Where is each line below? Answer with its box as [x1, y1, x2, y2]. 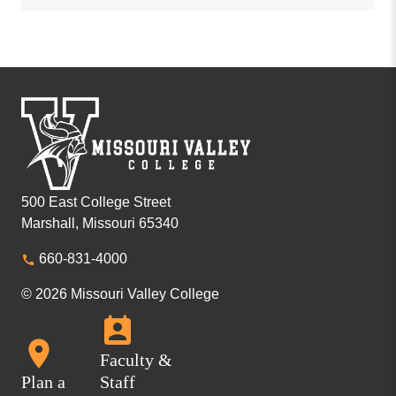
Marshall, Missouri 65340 [21, 216, 179, 231]
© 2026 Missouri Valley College [21, 286, 219, 301]
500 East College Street [21, 194, 171, 209]
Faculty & [100, 350, 172, 369]
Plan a [21, 372, 65, 392]
